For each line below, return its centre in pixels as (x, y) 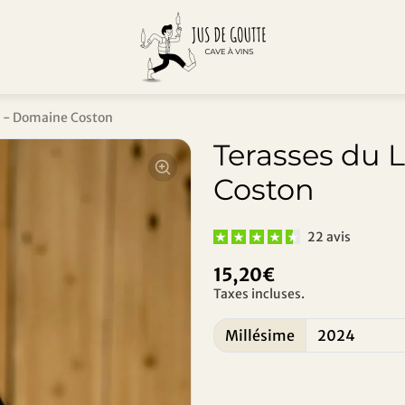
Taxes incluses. (259, 293)
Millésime (260, 335)
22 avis (329, 236)
